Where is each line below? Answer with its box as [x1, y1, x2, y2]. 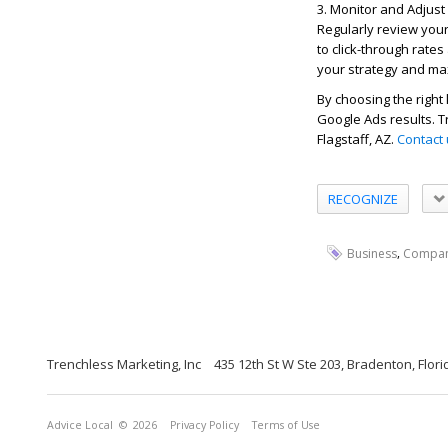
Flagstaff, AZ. [317, 130, 397, 148]
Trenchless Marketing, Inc [47, 354, 201, 373]
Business [347, 244, 397, 262]
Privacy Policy [170, 417, 239, 432]
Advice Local [47, 417, 113, 432]
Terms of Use [252, 417, 320, 432]
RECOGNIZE [328, 189, 398, 208]
